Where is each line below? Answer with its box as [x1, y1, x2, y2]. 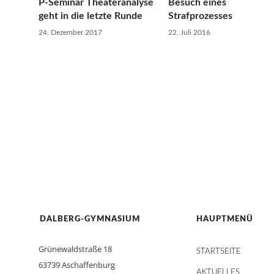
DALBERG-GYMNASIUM [40, 215, 140, 224]
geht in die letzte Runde [39, 11, 143, 21]
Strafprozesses [168, 11, 232, 21]
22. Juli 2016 [168, 29, 210, 36]
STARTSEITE [196, 248, 241, 256]
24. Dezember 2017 [39, 29, 102, 36]
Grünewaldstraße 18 [39, 243, 112, 255]
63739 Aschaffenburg [39, 259, 115, 271]
